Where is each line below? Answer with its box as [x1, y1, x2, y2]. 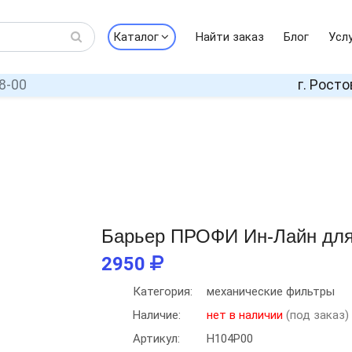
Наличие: [133, 308, 181, 322]
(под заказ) [283, 308, 349, 322]
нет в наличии [207, 308, 283, 322]
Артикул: [133, 332, 180, 346]
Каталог [112, 30, 159, 44]
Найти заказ [195, 30, 264, 44]
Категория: [133, 284, 192, 299]
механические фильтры [207, 284, 335, 299]
